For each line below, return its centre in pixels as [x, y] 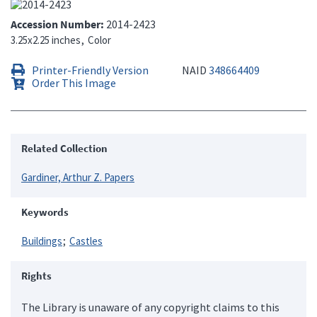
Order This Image [74, 82]
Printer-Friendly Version [90, 70]
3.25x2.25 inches [46, 40]
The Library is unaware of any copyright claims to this [150, 307]
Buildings [42, 241]
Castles [86, 241]
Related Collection [64, 148]
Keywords [45, 212]
